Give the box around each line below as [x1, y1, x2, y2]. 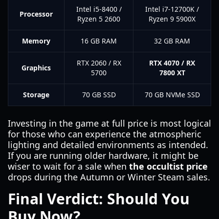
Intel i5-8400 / [76, 4, 122, 14]
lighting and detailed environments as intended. [8, 139, 208, 151]
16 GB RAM [81, 36, 117, 45]
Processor [20, 9, 53, 19]
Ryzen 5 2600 [77, 14, 120, 23]
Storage [23, 90, 49, 99]
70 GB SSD [82, 90, 116, 99]
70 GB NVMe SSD [144, 90, 200, 99]
